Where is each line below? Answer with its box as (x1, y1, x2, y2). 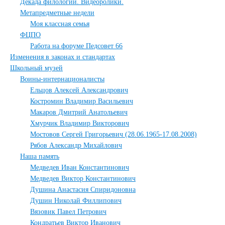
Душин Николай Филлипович (30, 197, 122, 204)
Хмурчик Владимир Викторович (30, 120, 129, 127)
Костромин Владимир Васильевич (30, 97, 133, 105)
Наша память (20, 153, 59, 160)
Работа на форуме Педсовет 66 (30, 42, 123, 50)
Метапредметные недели (20, 9, 94, 17)
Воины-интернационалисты (20, 75, 104, 83)
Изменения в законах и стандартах (10, 53, 115, 61)
